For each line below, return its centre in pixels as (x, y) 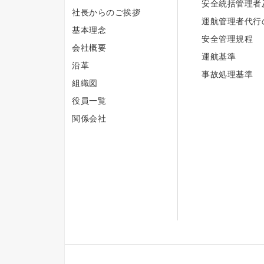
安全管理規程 (227, 39)
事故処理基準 (227, 74)
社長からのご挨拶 (106, 12)
